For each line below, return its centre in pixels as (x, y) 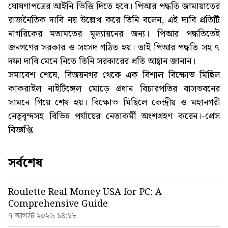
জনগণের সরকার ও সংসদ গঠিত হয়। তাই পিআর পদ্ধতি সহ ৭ (114, 48)
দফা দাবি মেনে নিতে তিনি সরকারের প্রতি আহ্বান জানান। (102, 62)
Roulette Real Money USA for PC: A (85, 192)
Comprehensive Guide (58, 204)
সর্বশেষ (25, 164)
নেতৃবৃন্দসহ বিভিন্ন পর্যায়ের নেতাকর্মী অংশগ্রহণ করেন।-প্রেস (114, 117)
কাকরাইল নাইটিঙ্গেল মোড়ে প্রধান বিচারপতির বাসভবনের (114, 89)
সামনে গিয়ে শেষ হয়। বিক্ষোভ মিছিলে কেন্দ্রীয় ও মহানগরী (114, 103)
